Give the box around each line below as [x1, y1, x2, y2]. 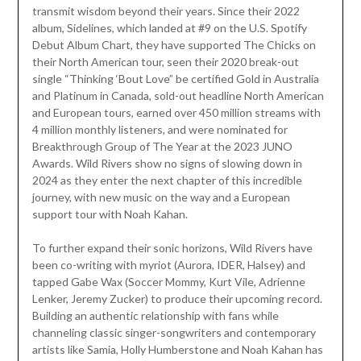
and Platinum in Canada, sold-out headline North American [31, 88, 324, 102]
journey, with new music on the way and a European [31, 189, 290, 204]
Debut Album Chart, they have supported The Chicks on [31, 37, 316, 52]
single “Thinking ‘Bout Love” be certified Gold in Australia [31, 71, 319, 85]
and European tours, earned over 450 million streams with [31, 105, 321, 119]
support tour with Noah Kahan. [31, 206, 188, 221]
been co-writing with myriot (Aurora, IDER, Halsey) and [31, 257, 305, 272]
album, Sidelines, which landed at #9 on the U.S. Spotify [31, 20, 307, 35]
